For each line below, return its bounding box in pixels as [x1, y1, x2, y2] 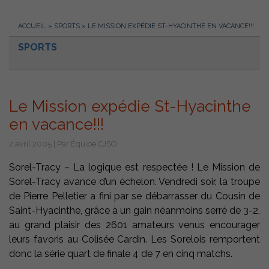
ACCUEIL [18, 22, 46, 31]
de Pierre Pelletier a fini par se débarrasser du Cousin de [9, 190, 260, 202]
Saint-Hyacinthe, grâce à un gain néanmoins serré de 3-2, [9, 205, 260, 217]
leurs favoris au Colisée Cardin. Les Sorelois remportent [9, 234, 260, 246]
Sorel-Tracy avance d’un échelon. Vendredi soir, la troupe [9, 176, 260, 188]
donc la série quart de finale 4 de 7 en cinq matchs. [9, 248, 232, 260]
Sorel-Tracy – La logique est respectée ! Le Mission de [9, 162, 260, 174]
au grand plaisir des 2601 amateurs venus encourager [9, 219, 260, 231]
